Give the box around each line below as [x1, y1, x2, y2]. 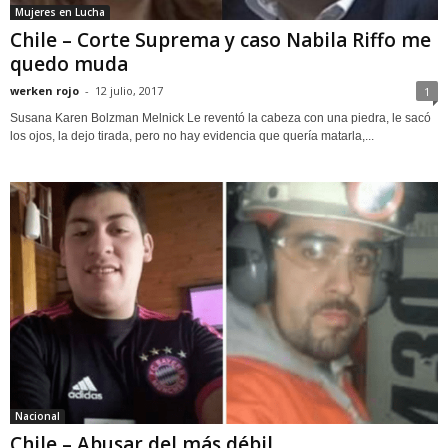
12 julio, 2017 [95, 83, 163, 99]
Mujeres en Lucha [15, 5, 105, 20]
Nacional [15, 408, 60, 423]
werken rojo [10, 83, 79, 99]
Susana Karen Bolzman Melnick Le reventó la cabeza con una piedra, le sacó [10, 111, 431, 126]
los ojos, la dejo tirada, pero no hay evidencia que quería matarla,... [10, 129, 374, 144]
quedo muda [10, 51, 128, 78]
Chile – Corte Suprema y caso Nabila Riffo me [10, 27, 431, 54]
